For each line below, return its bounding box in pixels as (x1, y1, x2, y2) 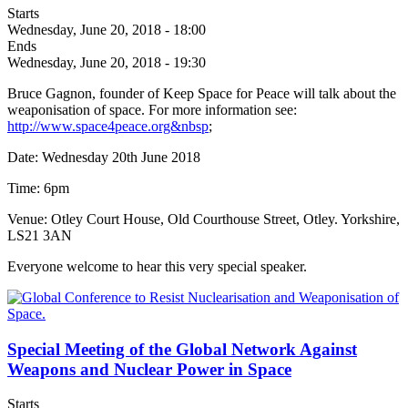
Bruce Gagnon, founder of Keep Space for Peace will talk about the (7, 85, 396, 101)
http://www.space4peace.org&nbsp (7, 117, 209, 134)
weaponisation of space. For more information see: (7, 101, 304, 117)
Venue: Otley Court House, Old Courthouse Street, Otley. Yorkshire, (7, 210, 400, 227)
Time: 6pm (7, 179, 69, 196)
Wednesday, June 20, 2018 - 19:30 (7, 54, 206, 70)
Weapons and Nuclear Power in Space (7, 359, 291, 379)
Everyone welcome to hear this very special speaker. (7, 258, 307, 274)
